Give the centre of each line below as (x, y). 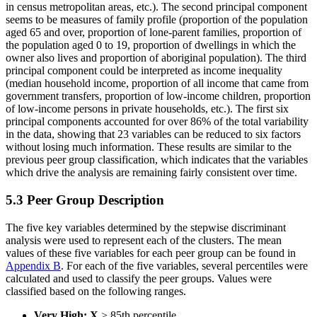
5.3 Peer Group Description (85, 200)
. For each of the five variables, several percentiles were (184, 265)
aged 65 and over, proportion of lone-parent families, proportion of (154, 33)
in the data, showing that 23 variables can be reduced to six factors (153, 134)
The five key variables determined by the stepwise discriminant (146, 227)
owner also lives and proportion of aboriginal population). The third (156, 58)
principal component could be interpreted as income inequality (144, 71)
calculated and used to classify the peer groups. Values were (139, 278)
